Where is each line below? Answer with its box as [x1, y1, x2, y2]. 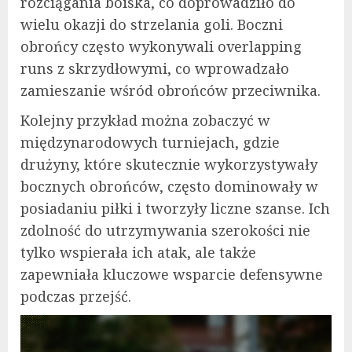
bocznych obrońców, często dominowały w [20, 176, 318, 196]
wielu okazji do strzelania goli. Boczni [20, 14, 283, 34]
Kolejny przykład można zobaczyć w [20, 110, 270, 130]
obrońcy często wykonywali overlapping [20, 36, 302, 56]
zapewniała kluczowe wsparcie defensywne [20, 264, 323, 284]
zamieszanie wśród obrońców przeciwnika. [20, 80, 321, 100]
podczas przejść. [20, 286, 131, 306]
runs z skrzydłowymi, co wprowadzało [20, 58, 289, 78]
